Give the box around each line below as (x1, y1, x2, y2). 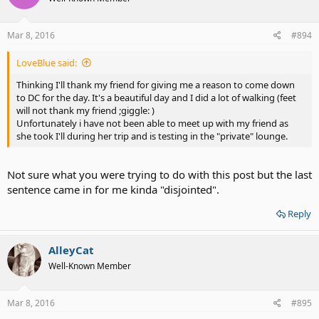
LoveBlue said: (16, 56, 77, 69)
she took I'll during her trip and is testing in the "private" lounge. (16, 129, 288, 142)
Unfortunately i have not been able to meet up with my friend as (16, 116, 288, 130)
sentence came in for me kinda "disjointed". (7, 182, 219, 197)
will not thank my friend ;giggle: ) (16, 103, 155, 117)
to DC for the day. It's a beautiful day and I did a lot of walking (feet (16, 90, 296, 104)
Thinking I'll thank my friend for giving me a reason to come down (16, 78, 295, 91)
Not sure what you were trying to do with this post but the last (7, 167, 312, 182)
